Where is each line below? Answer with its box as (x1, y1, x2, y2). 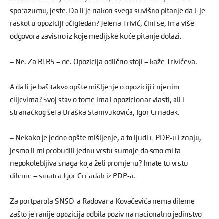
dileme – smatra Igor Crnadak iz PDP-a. (10, 173, 135, 180)
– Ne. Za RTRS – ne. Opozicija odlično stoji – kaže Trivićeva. (10, 58, 197, 66)
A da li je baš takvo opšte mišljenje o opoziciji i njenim (10, 84, 179, 91)
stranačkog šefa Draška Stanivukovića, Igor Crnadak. (10, 109, 180, 117)
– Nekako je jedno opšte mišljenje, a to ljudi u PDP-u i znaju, (10, 134, 201, 142)
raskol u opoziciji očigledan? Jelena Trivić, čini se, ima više (10, 20, 194, 28)
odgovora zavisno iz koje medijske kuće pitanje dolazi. (10, 33, 182, 41)
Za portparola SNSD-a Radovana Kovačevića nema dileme (10, 198, 195, 206)
